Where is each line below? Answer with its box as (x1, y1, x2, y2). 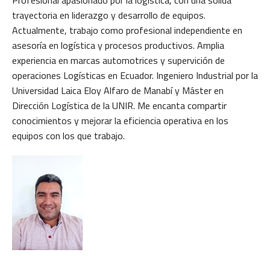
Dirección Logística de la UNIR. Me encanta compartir (12, 98, 227, 113)
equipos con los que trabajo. (12, 128, 125, 143)
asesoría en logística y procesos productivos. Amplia (12, 38, 224, 52)
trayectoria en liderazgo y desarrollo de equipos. (12, 8, 206, 22)
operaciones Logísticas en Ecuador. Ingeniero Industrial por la (12, 68, 258, 83)
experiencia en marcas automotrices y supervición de (12, 53, 225, 67)
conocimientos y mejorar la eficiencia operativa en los (12, 113, 228, 128)
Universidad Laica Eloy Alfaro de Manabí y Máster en (12, 83, 224, 98)
